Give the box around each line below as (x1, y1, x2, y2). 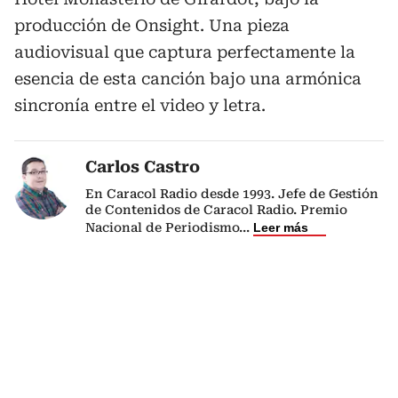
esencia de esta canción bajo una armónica (14, 68, 362, 88)
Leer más (253, 219, 308, 235)
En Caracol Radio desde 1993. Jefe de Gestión (85, 186, 378, 201)
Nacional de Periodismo (85, 219, 239, 235)
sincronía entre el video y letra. (14, 95, 266, 115)
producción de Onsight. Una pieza (14, 15, 290, 35)
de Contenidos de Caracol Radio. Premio (85, 202, 347, 217)
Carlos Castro (85, 156, 200, 176)
